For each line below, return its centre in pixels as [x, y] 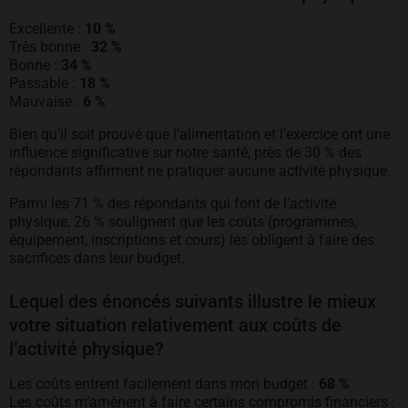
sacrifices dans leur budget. [97, 258]
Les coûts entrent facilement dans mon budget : [164, 384]
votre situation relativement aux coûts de [175, 325]
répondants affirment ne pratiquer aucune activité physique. [200, 171]
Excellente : [45, 29]
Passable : [42, 83]
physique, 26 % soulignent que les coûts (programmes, [183, 222]
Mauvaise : [44, 102]
